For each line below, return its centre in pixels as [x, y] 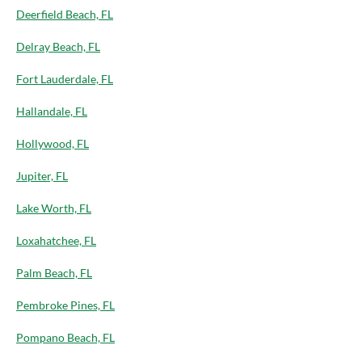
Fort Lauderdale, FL [65, 79]
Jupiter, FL [42, 176]
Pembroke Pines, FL [65, 305]
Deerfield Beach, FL [65, 15]
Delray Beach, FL [58, 47]
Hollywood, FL [53, 144]
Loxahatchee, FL [56, 241]
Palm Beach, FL [54, 273]
